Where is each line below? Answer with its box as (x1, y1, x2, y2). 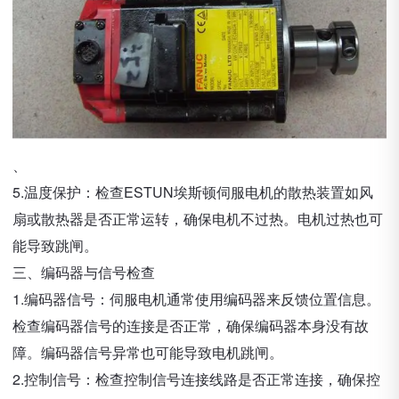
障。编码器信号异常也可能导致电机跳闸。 (12, 342, 283, 362)
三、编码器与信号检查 (12, 262, 155, 282)
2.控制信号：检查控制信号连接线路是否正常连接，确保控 (12, 369, 380, 389)
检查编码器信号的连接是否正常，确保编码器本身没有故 (12, 315, 369, 336)
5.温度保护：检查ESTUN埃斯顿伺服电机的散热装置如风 (12, 182, 373, 202)
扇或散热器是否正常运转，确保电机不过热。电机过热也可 (12, 208, 383, 229)
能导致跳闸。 (12, 235, 98, 256)
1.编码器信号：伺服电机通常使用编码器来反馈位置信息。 (12, 289, 380, 309)
